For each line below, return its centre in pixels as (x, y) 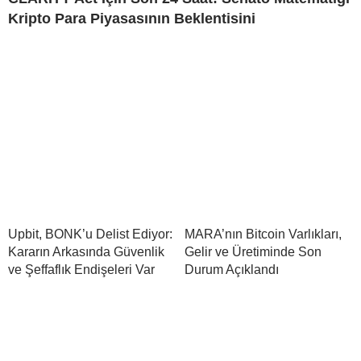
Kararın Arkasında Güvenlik (86, 252)
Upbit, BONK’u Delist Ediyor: (90, 234)
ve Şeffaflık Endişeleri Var (81, 270)
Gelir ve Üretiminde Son (253, 252)
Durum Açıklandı (232, 270)
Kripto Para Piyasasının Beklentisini (132, 19)
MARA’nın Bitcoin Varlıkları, (263, 234)
